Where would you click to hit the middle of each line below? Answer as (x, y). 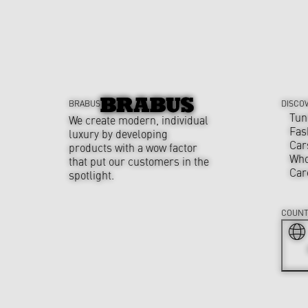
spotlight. (91, 174)
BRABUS (85, 103)
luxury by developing (118, 133)
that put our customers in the (139, 161)
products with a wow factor (133, 147)
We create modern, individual (139, 119)
